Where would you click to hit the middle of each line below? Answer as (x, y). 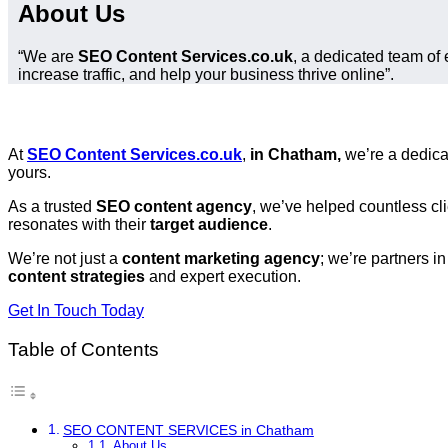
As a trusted (52, 207)
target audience (209, 225)
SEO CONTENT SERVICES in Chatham (188, 429)
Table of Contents (83, 350)
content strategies (76, 277)
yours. (29, 173)
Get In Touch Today (76, 311)
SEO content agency (174, 207)
